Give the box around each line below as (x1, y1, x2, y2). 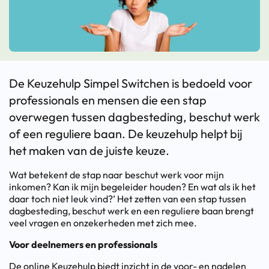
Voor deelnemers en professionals (9, 238, 157, 250)
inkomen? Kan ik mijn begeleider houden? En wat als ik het (9, 181, 256, 193)
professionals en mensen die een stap (9, 92, 207, 107)
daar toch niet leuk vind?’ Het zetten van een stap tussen (9, 193, 246, 205)
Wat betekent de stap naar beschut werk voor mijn (9, 169, 224, 181)
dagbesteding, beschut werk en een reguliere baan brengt (9, 205, 254, 217)
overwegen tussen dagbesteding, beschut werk (9, 109, 260, 124)
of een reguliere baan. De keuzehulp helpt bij (9, 126, 243, 141)
